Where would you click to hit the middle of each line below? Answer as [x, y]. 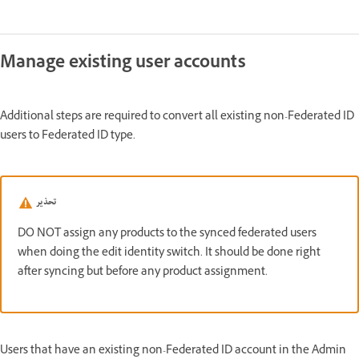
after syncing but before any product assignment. [143, 272]
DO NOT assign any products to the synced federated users [167, 234]
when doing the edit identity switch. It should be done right [169, 253]
